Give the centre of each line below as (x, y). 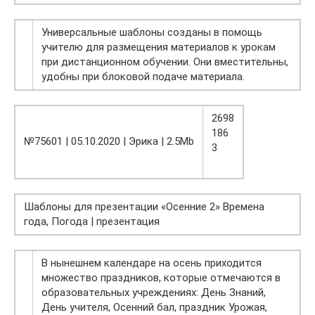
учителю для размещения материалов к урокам (159, 47)
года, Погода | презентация (92, 222)
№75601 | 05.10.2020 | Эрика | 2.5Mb (109, 142)
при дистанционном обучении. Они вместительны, (165, 62)
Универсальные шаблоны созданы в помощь (152, 33)
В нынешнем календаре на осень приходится (152, 263)
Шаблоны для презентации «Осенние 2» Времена (144, 207)
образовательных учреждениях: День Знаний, (154, 293)
